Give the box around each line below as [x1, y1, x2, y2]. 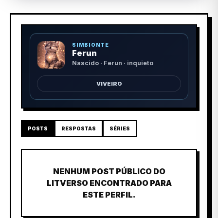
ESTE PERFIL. [82, 189, 136, 200]
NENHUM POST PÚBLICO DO [53, 166, 165, 176]
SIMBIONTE [72, 42, 109, 48]
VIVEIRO [96, 80, 122, 87]
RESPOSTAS [61, 125, 96, 131]
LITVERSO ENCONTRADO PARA [46, 178, 172, 188]
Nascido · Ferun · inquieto [72, 59, 153, 67]
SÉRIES [109, 125, 130, 131]
